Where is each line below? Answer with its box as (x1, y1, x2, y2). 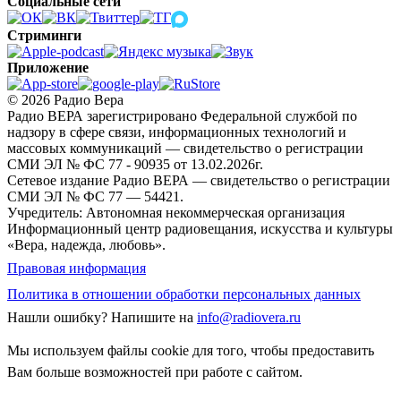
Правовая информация (7, 260, 146, 276)
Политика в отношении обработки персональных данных (7, 286, 361, 302)
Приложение (7, 59, 89, 75)
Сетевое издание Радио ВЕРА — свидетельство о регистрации (7, 172, 390, 188)
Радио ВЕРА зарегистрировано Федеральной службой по (7, 107, 357, 124)
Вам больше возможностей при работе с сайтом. (7, 363, 303, 380)
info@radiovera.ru (197, 309, 301, 325)
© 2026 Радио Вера (7, 91, 124, 107)
